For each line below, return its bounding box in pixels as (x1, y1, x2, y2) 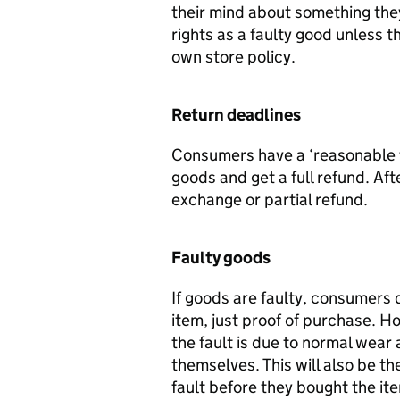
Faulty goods (171, 247, 271, 268)
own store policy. (171, 46, 296, 67)
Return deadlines (171, 104, 301, 125)
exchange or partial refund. (171, 189, 368, 210)
